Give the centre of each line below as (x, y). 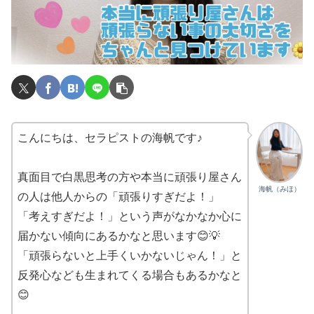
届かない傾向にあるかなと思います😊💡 (119, 235)
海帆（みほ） (279, 189)
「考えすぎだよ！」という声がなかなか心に (130, 216)
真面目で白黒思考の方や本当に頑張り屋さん (130, 177)
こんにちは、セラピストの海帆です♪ (110, 137)
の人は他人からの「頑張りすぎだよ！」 (118, 196)
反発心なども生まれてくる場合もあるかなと (130, 275)
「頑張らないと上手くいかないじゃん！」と (130, 255)
